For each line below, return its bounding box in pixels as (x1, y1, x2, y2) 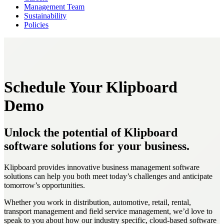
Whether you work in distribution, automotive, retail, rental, (4, 197, 191, 206)
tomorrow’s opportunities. (4, 180, 85, 189)
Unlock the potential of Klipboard (4, 125, 177, 139)
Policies (24, 20, 48, 29)
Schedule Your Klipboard (4, 78, 177, 96)
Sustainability (24, 11, 66, 20)
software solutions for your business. (4, 139, 189, 152)
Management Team (24, 2, 84, 11)
